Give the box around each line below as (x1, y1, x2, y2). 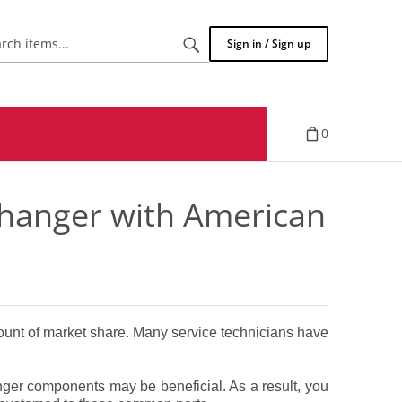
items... (138, 52, 182, 69)
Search (138, 34, 179, 51)
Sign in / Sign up (227, 36, 310, 51)
